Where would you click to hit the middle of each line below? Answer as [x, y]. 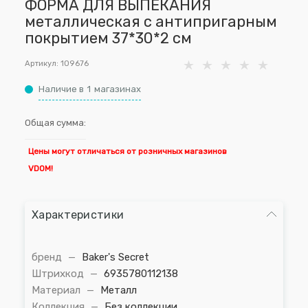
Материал [57, 290]
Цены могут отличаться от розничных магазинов [128, 151]
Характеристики [78, 215]
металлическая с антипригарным [151, 22]
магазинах [118, 89]
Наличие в [61, 89]
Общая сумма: [55, 123]
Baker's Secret [115, 257]
